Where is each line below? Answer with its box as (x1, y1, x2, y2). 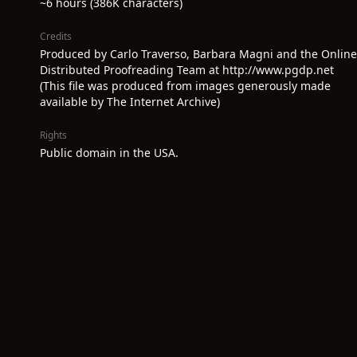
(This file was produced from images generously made (40, 78, 331, 93)
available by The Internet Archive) (40, 94, 220, 109)
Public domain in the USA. (40, 145, 178, 160)
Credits (40, 29, 72, 43)
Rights (40, 128, 67, 142)
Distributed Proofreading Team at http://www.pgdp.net (40, 62, 334, 77)
